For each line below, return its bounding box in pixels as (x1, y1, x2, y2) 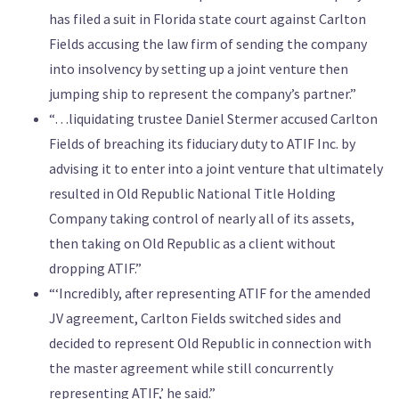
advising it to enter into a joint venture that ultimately (49, 159, 383, 178)
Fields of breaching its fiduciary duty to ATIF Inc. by (49, 134, 355, 153)
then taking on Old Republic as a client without (49, 234, 336, 253)
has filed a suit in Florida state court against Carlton (49, 10, 366, 28)
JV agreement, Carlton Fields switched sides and (49, 309, 341, 328)
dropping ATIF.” (49, 259, 142, 278)
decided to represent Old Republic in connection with (49, 334, 371, 353)
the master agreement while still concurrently (49, 359, 333, 378)
